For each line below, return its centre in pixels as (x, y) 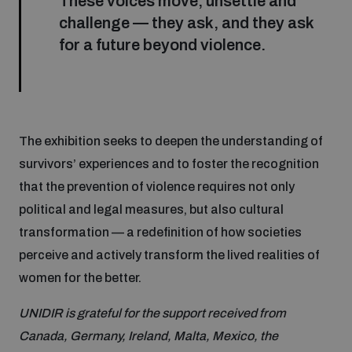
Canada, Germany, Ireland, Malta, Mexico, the (148, 335)
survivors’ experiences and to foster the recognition (169, 163)
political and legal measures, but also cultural (151, 209)
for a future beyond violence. (162, 44)
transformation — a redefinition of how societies (160, 232)
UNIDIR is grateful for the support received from (152, 313)
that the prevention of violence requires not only (157, 186)
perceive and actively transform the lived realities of (169, 255)
